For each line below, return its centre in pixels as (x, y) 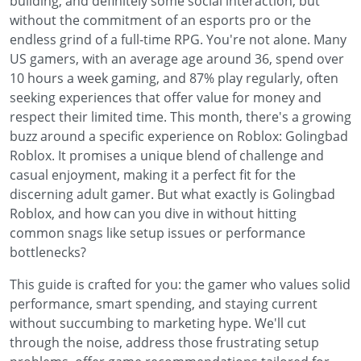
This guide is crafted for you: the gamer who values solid (180, 284)
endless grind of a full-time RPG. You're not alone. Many (178, 39)
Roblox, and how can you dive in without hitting (153, 214)
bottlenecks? (48, 252)
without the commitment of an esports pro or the (160, 20)
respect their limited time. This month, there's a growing (180, 117)
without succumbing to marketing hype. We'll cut (158, 323)
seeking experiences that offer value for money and (166, 98)
